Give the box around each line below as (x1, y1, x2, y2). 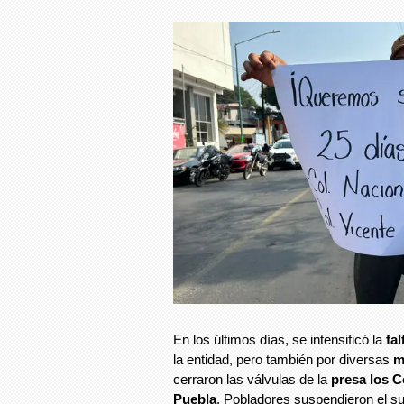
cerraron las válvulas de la (173, 371, 331, 387)
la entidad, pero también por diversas (173, 351, 393, 367)
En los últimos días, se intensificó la (173, 331, 386, 347)
